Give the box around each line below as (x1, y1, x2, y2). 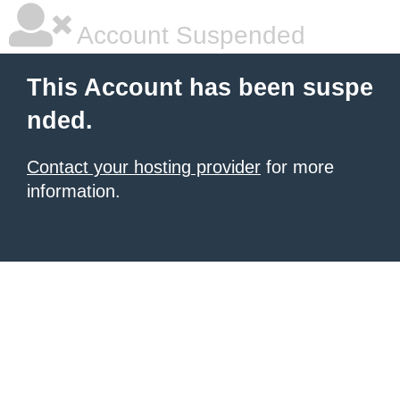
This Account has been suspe (27, 74, 373, 101)
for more (261, 157, 334, 177)
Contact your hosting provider (27, 157, 261, 177)
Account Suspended (71, 21, 305, 49)
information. (27, 181, 121, 201)
